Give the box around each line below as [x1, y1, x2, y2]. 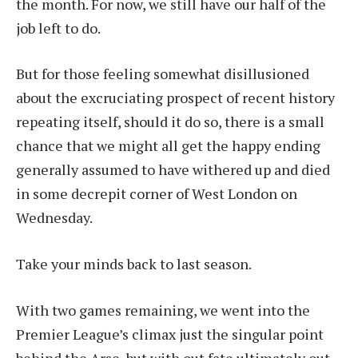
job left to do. [16, 18, 101, 38]
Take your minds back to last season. [16, 254, 252, 274]
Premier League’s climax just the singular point [16, 324, 324, 344]
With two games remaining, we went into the [16, 300, 310, 320]
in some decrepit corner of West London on [16, 184, 297, 204]
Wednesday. [16, 208, 93, 228]
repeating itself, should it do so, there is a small [16, 112, 324, 132]
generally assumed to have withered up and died [16, 160, 330, 180]
